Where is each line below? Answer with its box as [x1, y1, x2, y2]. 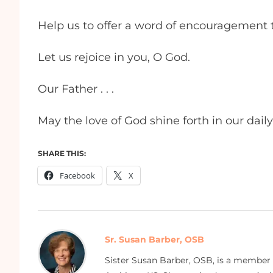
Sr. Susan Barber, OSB [105, 233, 204, 245]
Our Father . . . [38, 82, 120, 96]
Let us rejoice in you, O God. [38, 50, 193, 64]
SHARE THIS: [38, 148, 86, 158]
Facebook [60, 169, 95, 181]
